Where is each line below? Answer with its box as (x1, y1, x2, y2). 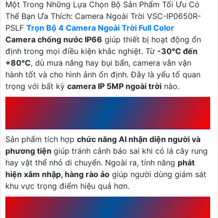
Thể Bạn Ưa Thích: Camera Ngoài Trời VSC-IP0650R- (5, 11, 201, 21)
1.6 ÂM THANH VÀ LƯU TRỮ (5, 196, 189, 213)
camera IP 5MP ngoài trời (67, 81, 162, 91)
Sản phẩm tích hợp (5, 134, 77, 144)
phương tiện (5, 145, 54, 156)
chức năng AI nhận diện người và (77, 134, 200, 144)
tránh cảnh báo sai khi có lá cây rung (72, 145, 208, 156)
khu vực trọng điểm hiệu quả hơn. (5, 181, 129, 191)
